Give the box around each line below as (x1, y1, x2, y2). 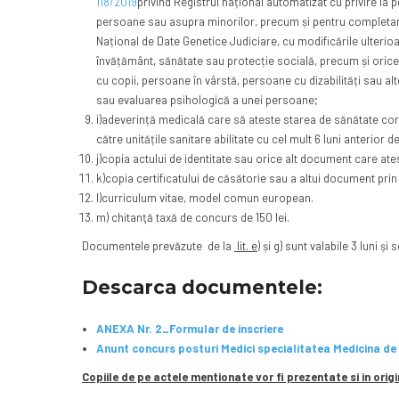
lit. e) (234, 239, 260, 254)
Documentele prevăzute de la (82, 239, 234, 254)
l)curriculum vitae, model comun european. (95, 191, 313, 206)
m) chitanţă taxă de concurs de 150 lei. (95, 210, 289, 225)
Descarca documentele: (82, 276, 322, 299)
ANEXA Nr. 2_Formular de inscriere (95, 322, 283, 337)
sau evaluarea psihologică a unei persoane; (95, 93, 318, 108)
